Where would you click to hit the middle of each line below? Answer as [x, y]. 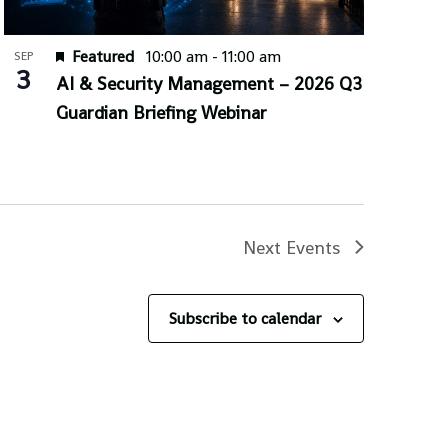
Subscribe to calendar [245, 318]
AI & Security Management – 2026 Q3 [208, 83]
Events [313, 247]
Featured [102, 56]
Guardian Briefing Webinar [161, 112]
